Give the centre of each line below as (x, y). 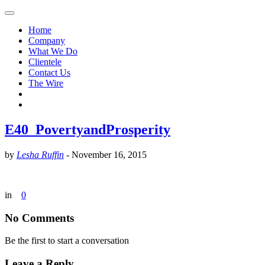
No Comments (39, 218)
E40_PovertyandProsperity (88, 129)
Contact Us (49, 72)
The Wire (46, 83)
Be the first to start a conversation (67, 241)
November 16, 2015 (109, 154)
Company (47, 41)
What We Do (53, 51)
